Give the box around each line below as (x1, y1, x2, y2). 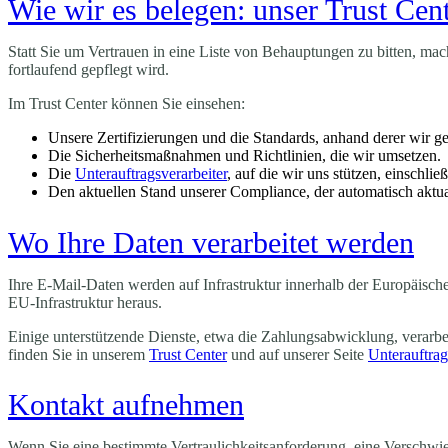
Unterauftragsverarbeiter (75, 164, 227, 182)
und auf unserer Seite (227, 345, 368, 363)
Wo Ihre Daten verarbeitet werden (8, 225, 414, 259)
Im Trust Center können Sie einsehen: (8, 94, 245, 112)
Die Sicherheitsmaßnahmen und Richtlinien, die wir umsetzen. (48, 146, 441, 164)
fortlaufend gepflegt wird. (8, 60, 169, 78)
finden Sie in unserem (8, 345, 149, 363)
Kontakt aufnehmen (8, 388, 244, 422)
